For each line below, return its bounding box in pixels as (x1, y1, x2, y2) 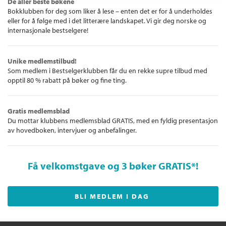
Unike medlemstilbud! (8, 56, 77, 66)
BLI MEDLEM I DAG (74, 192, 149, 201)
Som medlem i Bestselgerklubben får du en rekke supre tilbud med (8, 66, 207, 76)
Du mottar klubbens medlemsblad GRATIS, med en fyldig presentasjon (8, 116, 218, 126)
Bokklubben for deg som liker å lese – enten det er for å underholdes (8, 7, 212, 16)
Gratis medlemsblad (8, 106, 70, 116)
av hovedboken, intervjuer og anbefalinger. (8, 126, 137, 135)
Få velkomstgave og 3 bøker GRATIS (28, 159, 191, 173)
